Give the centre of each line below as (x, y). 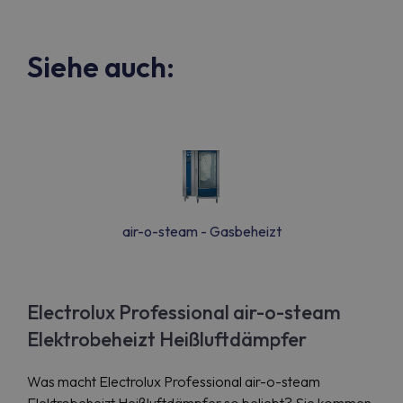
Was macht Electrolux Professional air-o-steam (174, 381)
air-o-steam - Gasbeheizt (201, 231)
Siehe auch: (101, 67)
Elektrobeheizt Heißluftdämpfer (167, 339)
